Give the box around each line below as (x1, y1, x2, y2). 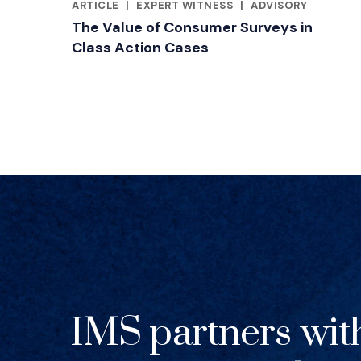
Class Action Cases (72, 37, 209, 57)
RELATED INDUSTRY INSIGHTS (71, 9, 236, 23)
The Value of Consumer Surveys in (72, 17, 313, 37)
